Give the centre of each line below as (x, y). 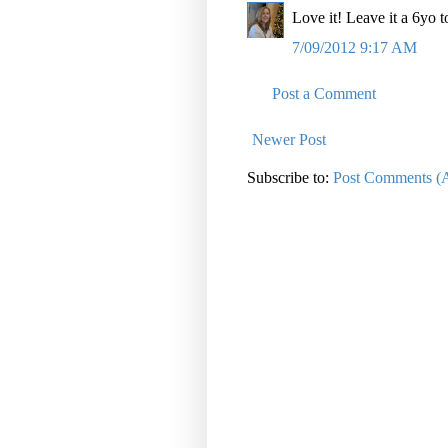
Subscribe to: (290, 177)
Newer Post (289, 139)
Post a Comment (324, 93)
